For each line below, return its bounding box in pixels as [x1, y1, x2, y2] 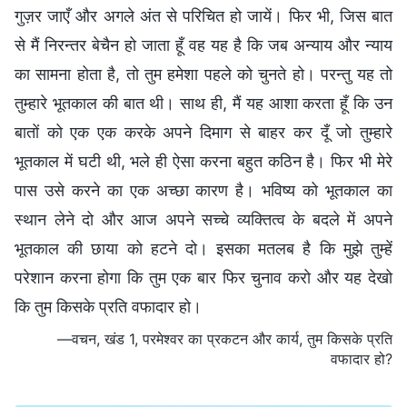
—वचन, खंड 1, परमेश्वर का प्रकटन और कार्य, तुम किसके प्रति [57, 329, 392, 348]
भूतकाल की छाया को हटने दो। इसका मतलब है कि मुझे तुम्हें [15, 238, 392, 258]
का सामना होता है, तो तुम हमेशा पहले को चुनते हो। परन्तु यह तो [15, 64, 392, 84]
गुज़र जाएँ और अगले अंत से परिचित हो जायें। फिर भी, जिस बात [15, 5, 392, 25]
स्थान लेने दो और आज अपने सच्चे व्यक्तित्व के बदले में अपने [15, 209, 392, 229]
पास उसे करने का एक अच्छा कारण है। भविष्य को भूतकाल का [15, 180, 392, 200]
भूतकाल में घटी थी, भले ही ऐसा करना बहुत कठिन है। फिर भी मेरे [15, 151, 392, 171]
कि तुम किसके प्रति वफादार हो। [15, 296, 202, 316]
